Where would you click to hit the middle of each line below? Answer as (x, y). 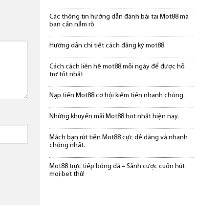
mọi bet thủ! (67, 174)
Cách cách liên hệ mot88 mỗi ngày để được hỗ (117, 66)
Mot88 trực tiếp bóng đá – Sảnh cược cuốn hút (117, 166)
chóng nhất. (67, 145)
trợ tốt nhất (66, 74)
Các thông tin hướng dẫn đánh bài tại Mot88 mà (119, 17)
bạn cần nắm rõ (72, 24)
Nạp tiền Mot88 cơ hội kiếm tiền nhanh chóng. (117, 95)
